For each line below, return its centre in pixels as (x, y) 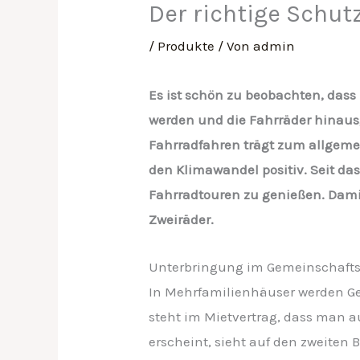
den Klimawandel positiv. (230, 170)
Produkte (186, 46)
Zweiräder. (182, 220)
